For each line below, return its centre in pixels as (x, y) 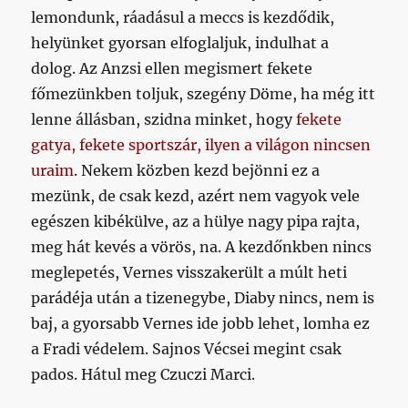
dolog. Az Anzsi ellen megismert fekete (172, 68)
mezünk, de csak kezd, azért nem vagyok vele (196, 196)
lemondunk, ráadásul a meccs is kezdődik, (183, 17)
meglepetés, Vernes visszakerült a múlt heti (189, 272)
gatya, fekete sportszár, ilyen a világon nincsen (201, 145)
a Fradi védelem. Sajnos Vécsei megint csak (187, 349)
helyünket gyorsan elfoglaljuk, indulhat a (180, 43)
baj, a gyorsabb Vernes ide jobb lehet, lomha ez (201, 323)
